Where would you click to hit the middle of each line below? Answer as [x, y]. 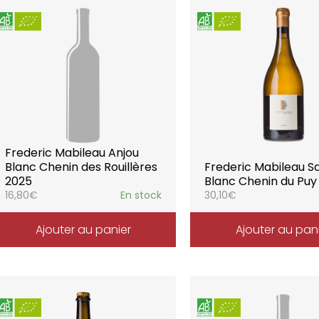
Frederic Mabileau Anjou [72, 153]
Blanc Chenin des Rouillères [81, 167]
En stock [141, 195]
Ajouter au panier [83, 230]
